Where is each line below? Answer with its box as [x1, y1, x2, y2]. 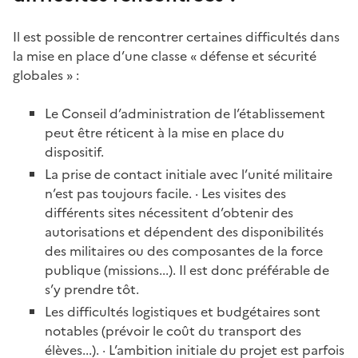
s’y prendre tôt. [45, 280, 139, 300]
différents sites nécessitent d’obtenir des [45, 203, 293, 223]
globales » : [13, 66, 79, 86]
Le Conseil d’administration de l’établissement [45, 104, 325, 124]
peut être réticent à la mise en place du [45, 123, 284, 143]
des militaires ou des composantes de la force [45, 241, 323, 261]
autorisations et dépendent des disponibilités [45, 222, 324, 242]
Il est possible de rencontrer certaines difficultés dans [13, 27, 340, 47]
